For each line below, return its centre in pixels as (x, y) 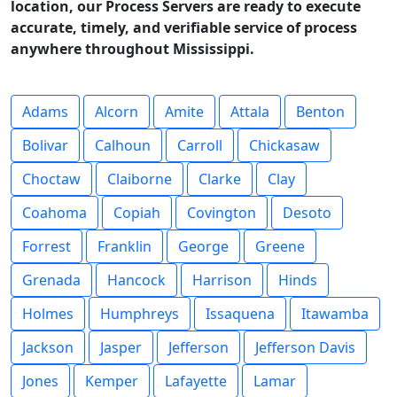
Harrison (222, 280)
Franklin (125, 246)
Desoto (307, 213)
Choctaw (51, 179)
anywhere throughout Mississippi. (132, 49)
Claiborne (140, 179)
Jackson (48, 347)
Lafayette (196, 381)
